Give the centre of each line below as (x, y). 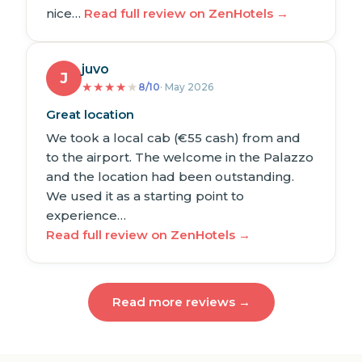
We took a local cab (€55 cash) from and (173, 138)
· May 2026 (187, 87)
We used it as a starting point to (145, 196)
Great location (90, 115)
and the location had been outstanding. (170, 177)
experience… (86, 216)
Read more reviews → (181, 302)
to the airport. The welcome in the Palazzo (180, 158)
